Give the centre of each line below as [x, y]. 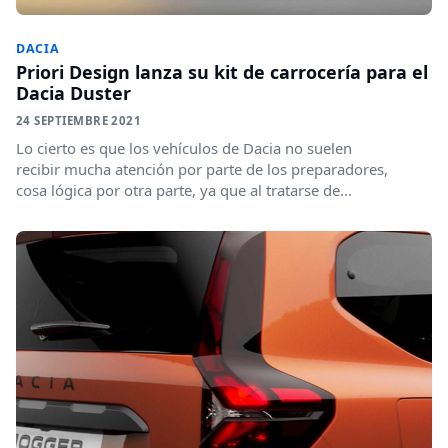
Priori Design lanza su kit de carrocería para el [222, 72]
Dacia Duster [73, 93]
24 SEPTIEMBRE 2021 [79, 120]
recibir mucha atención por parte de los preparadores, [202, 169]
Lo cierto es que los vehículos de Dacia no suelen [184, 148]
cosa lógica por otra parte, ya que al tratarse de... [184, 190]
